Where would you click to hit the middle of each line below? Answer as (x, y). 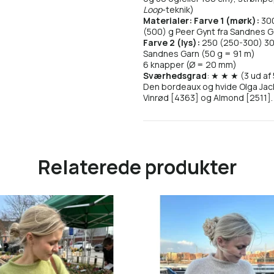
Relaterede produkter (137, 167)
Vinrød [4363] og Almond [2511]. (208, 98)
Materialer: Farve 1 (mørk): (201, 21)
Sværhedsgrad (175, 76)
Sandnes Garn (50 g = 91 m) (199, 54)
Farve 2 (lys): (172, 43)
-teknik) (178, 10)
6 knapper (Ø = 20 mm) (190, 65)
